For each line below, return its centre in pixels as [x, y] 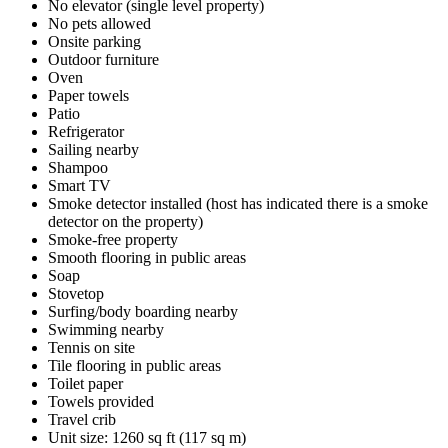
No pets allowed [99, 23]
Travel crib [82, 419]
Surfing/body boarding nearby [143, 311]
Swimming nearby [106, 329]
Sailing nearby [93, 149]
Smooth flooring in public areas [147, 257]
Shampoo [78, 167]
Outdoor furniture [103, 59]
